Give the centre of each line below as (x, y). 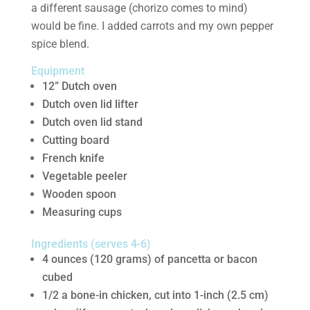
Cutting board (75, 140)
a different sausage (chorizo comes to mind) (139, 8)
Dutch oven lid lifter (90, 104)
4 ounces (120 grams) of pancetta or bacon (149, 259)
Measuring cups (82, 212)
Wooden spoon (79, 194)
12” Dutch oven (79, 86)
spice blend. (60, 44)
